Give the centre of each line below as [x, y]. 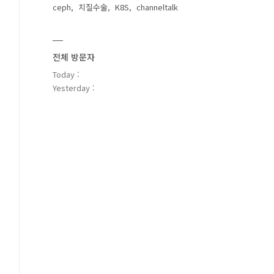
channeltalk [157, 7]
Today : [66, 74]
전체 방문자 [74, 57]
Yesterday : [74, 88]
